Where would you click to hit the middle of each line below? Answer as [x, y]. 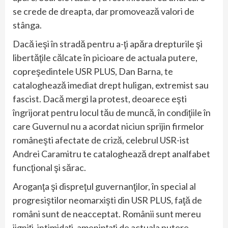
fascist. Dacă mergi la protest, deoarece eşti [100, 99]
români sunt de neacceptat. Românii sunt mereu [107, 214]
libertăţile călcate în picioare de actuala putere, [105, 58]
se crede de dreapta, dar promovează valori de [104, 11]
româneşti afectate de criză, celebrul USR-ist [101, 140]
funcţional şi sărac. [49, 168]
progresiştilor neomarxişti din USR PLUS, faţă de [107, 200]
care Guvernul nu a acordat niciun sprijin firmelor [108, 126]
